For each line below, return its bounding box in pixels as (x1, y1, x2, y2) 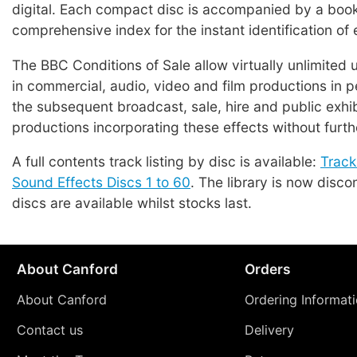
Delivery (244, 322, 294, 339)
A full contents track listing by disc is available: (12, 152, 320, 170)
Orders (244, 261, 291, 278)
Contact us (16, 322, 83, 339)
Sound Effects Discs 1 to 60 (12, 173, 190, 190)
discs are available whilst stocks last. (12, 194, 252, 211)
